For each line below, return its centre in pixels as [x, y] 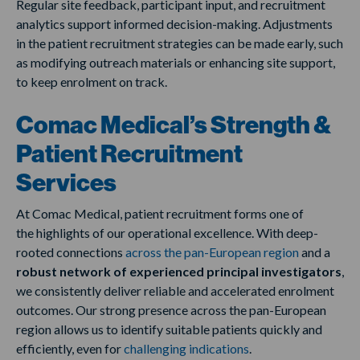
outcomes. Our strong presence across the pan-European [171, 310]
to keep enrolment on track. [93, 82]
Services [66, 184]
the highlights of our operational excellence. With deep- [167, 233]
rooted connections [71, 252]
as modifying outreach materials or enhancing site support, [176, 63]
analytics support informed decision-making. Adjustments [174, 24]
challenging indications [186, 349]
